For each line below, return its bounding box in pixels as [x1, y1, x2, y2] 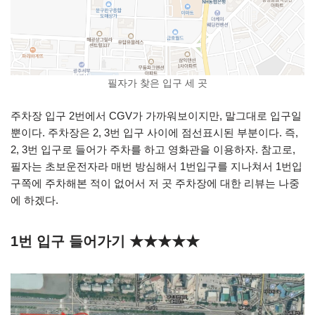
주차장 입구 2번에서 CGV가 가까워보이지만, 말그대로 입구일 [11, 110, 302, 122]
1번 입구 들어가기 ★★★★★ [11, 233, 200, 249]
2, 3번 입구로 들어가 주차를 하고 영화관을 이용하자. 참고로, [11, 143, 295, 155]
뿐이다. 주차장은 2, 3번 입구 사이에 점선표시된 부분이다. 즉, [11, 127, 298, 139]
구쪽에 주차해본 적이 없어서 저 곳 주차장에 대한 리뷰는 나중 [11, 177, 300, 189]
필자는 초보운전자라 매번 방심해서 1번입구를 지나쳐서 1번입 [11, 160, 302, 172]
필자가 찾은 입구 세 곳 [108, 78, 207, 89]
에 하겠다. [11, 194, 58, 206]
